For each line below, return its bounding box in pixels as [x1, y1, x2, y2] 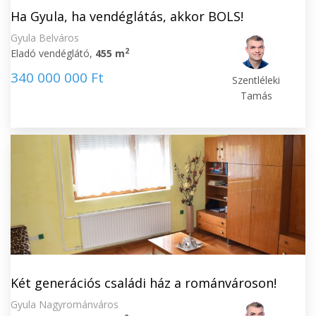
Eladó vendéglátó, [11, 47, 95, 60]
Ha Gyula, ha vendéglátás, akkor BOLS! [11, 8, 243, 25]
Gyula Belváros [11, 31, 79, 44]
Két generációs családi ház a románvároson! [11, 274, 276, 291]
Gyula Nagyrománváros [11, 298, 119, 311]
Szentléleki [232, 73, 281, 87]
